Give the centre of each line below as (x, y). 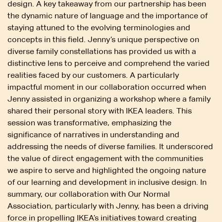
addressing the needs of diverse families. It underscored (110, 146)
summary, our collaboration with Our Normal (89, 194)
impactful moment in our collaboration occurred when (107, 87)
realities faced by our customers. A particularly (93, 75)
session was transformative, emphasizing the (89, 122)
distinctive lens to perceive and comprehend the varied (109, 63)
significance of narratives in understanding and (93, 134)
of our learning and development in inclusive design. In (107, 182)
